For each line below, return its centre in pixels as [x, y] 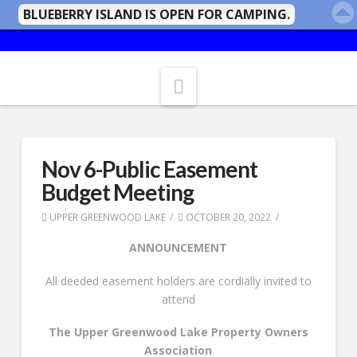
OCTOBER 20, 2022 [228, 217]
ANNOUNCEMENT [178, 248]
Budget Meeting [118, 192]
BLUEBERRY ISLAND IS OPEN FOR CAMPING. [157, 14]
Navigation [231, 84]
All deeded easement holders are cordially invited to [178, 280]
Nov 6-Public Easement [149, 169]
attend [178, 299]
